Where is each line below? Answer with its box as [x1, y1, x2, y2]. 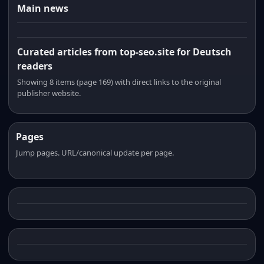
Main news [17, 2, 68, 15]
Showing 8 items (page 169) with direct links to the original [17, 77, 221, 87]
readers [17, 60, 52, 72]
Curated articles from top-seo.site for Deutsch [17, 45, 232, 58]
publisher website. [17, 88, 81, 98]
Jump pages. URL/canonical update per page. [16, 147, 174, 158]
